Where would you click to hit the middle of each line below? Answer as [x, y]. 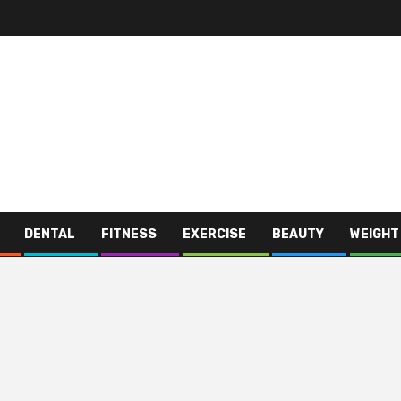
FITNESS [129, 234]
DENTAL [50, 234]
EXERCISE [214, 234]
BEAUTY [298, 234]
